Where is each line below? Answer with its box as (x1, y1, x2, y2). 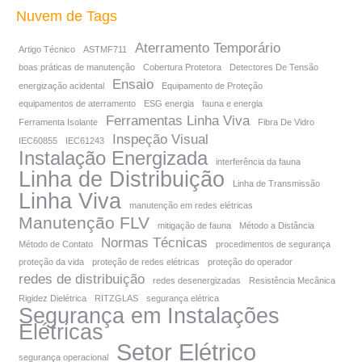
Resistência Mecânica (249, 276, 335, 285)
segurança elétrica (146, 293, 219, 303)
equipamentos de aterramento (19, 99, 136, 108)
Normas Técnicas (101, 235, 208, 250)
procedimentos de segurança (216, 239, 330, 249)
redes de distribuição (19, 271, 145, 287)
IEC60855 (19, 136, 57, 145)
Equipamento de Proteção (162, 81, 263, 90)
